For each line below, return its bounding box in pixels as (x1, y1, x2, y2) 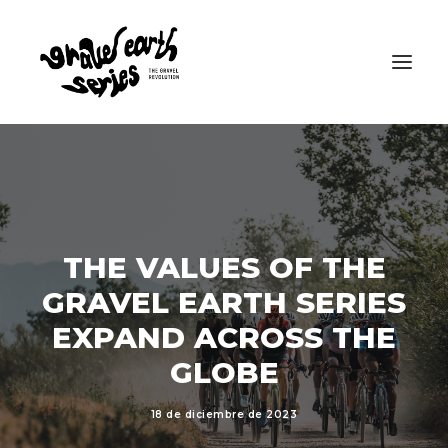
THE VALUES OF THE (62, 250, 386, 285)
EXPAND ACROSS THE (52, 320, 396, 355)
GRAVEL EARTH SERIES (42, 285, 406, 320)
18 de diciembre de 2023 (150, 408, 298, 421)
